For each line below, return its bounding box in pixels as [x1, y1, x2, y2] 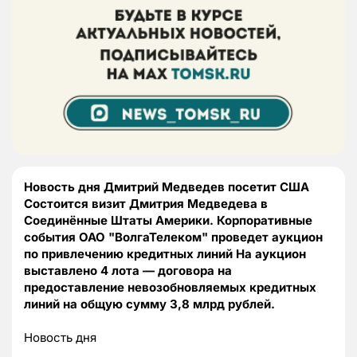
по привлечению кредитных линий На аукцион [24, 246, 306, 262]
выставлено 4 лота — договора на [24, 263, 232, 279]
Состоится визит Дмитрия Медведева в [24, 196, 268, 212]
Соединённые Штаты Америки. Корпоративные [24, 213, 312, 229]
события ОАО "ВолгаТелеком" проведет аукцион [24, 229, 323, 245]
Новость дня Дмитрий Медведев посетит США [24, 179, 309, 195]
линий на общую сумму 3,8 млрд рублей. [24, 296, 275, 312]
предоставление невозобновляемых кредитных [24, 280, 316, 296]
